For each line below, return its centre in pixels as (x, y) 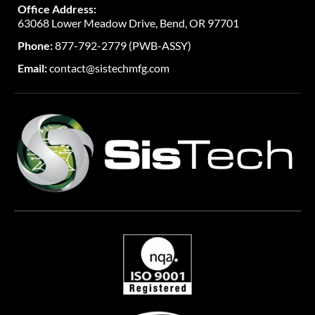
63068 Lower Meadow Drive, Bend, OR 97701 (128, 23)
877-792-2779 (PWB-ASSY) (122, 46)
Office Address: (57, 9)
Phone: (35, 46)
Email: (32, 68)
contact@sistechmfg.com (109, 68)
